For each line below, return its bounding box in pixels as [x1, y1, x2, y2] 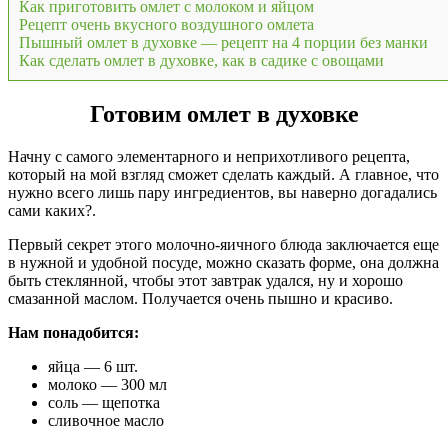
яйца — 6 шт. [48, 357, 138, 375]
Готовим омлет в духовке [89, 100, 359, 127]
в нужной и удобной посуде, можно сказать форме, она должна [8, 253, 439, 271]
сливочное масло [48, 411, 164, 429]
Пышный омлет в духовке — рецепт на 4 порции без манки [19, 34, 428, 52]
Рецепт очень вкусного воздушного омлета [19, 16, 314, 34]
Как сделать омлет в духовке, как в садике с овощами [19, 52, 384, 70]
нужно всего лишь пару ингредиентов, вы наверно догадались [8, 183, 437, 201]
